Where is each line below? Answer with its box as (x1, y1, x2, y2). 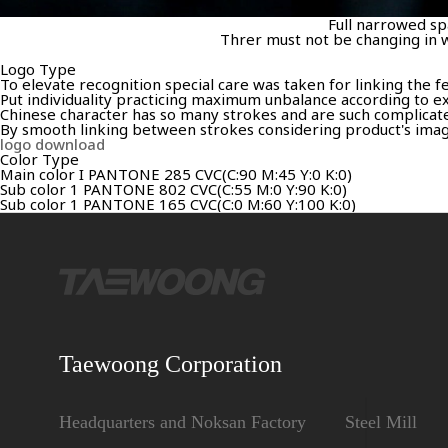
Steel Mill (345, 411, 418, 432)
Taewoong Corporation (59, 350, 283, 377)
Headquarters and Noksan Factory (59, 411, 307, 432)
